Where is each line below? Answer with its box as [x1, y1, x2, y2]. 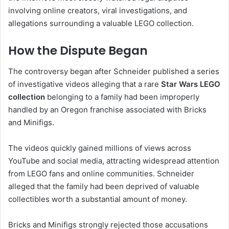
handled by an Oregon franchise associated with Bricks [8, 104, 207, 114]
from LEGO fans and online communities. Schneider [8, 168, 194, 178]
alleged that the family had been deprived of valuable [8, 181, 199, 191]
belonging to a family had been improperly [45, 91, 199, 102]
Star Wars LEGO [161, 79, 220, 89]
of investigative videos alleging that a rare [8, 79, 161, 89]
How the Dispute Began [8, 42, 148, 59]
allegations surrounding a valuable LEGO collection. [8, 18, 194, 29]
